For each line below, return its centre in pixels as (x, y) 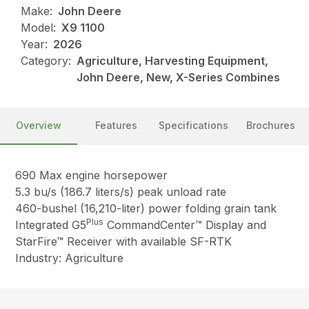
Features (116, 126)
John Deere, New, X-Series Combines (179, 78)
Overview (39, 126)
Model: (39, 28)
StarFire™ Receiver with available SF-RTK (124, 242)
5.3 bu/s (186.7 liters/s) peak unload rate (121, 192)
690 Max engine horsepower (92, 176)
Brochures (270, 126)
